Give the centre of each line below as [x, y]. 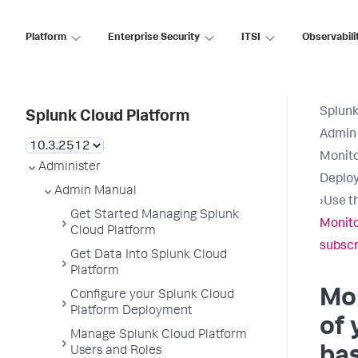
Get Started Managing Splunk [155, 216]
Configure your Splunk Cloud [152, 296]
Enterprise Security [154, 38]
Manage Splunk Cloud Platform [159, 336]
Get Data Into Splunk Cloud [149, 256]
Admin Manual [95, 192]
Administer [70, 168]
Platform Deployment [131, 312]
